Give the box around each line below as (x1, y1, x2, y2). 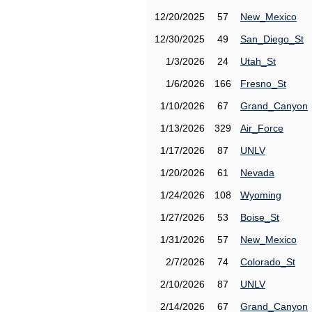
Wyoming (240, 189, 281, 201)
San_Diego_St (240, 33, 304, 45)
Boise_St (240, 212, 279, 223)
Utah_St (240, 56, 276, 67)
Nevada (240, 167, 274, 178)
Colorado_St (240, 256, 295, 267)
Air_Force (240, 123, 283, 134)
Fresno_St (240, 78, 286, 89)
